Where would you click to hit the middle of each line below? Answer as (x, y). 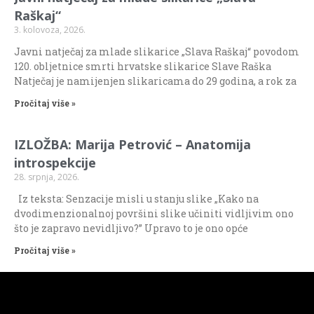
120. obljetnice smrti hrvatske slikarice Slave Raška (143, 66)
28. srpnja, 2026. (47, 177)
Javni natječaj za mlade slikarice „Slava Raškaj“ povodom (157, 51)
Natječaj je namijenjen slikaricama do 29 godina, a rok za (155, 81)
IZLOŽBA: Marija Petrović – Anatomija (132, 144)
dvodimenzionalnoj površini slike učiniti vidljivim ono (154, 213)
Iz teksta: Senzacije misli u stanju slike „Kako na (136, 198)
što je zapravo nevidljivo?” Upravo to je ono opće (131, 228)
